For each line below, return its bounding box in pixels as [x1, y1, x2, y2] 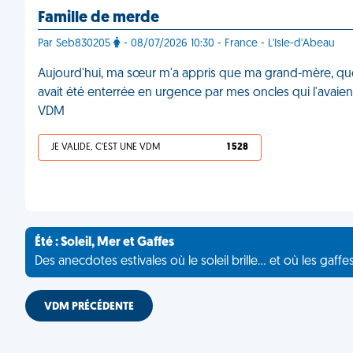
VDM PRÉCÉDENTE [44, 301, 134, 313]
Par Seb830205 [38, 38, 113, 50]
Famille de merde [38, 10, 159, 26]
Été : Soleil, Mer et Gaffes [35, 236, 174, 249]
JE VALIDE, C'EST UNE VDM [51, 143, 160, 152]
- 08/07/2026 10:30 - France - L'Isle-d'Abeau [121, 38, 335, 50]
